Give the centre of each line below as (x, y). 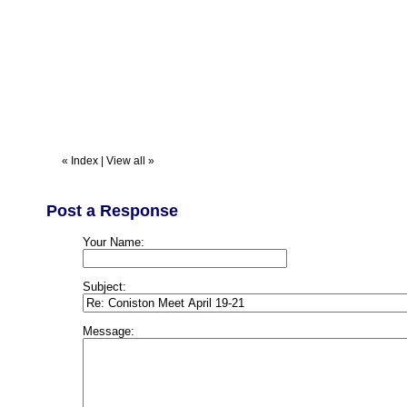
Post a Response (112, 211)
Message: (109, 331)
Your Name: (114, 242)
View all (126, 161)
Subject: (104, 287)
